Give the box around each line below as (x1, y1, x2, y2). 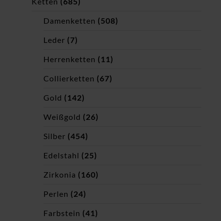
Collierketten (43, 74, 95, 83)
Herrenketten (43, 54, 96, 64)
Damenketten (43, 16, 96, 26)
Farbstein (43, 208, 80, 218)
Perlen (43, 189, 69, 199)
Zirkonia (43, 170, 76, 180)
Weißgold (43, 112, 81, 122)
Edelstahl (43, 150, 79, 160)
